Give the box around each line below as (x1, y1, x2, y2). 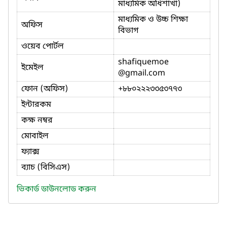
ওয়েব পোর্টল (21, 41, 64, 52)
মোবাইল (21, 130, 49, 142)
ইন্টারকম (21, 99, 51, 110)
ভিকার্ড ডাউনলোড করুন (17, 183, 96, 195)
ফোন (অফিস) (21, 83, 68, 95)
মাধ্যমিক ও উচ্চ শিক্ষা (118, 14, 188, 25)
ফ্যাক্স (21, 146, 40, 158)
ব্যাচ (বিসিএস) (21, 162, 70, 173)
